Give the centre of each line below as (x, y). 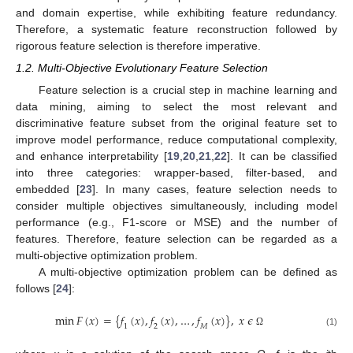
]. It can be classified (282, 156)
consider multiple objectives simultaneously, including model (176, 206)
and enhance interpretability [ (92, 156)
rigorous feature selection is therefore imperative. (138, 46)
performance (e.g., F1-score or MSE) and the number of (176, 223)
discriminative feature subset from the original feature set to (176, 123)
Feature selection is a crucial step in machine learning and (188, 90)
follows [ (36, 289)
